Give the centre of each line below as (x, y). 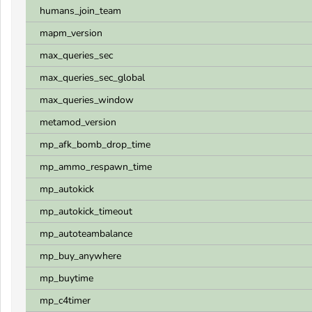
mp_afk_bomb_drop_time (95, 145)
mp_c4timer (65, 301)
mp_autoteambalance (86, 234)
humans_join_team (80, 11)
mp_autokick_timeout (86, 211)
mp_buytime (67, 278)
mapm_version (71, 33)
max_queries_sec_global (92, 78)
